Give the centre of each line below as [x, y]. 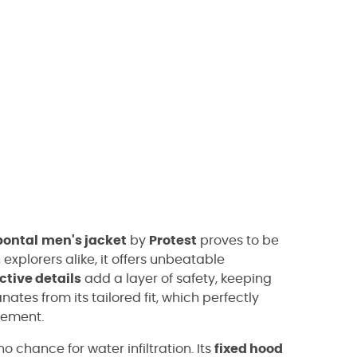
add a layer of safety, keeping [177, 279]
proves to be [238, 241]
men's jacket [84, 241]
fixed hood [249, 349]
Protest [173, 241]
